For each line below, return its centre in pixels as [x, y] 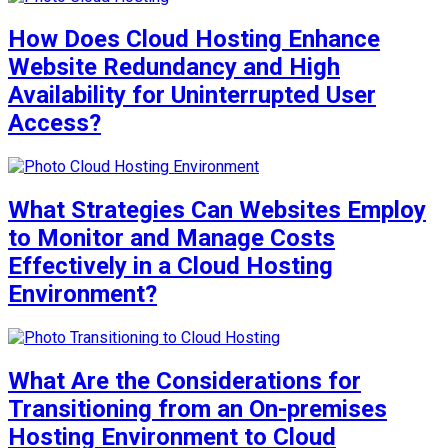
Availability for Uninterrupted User [192, 95]
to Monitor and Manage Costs [171, 238]
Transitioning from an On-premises [197, 409]
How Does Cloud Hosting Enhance [194, 39]
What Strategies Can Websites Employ [217, 210]
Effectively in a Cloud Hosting [170, 266]
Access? [54, 123]
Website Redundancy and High [174, 67]
